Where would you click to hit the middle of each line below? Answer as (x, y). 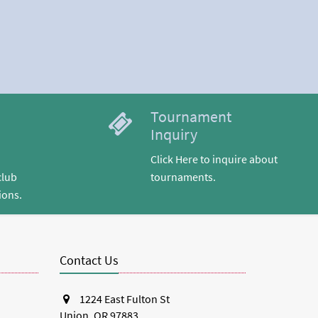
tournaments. (183, 177)
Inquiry (174, 134)
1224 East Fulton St (123, 299)
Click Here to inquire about (214, 159)
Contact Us (89, 260)
